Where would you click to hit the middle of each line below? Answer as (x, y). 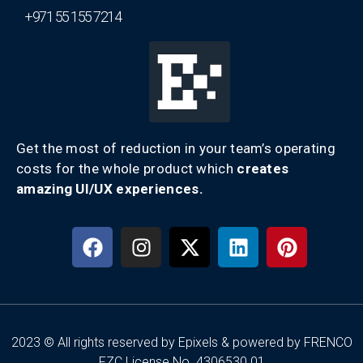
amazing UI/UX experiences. (110, 188)
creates (263, 168)
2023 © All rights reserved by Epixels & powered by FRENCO (181, 343)
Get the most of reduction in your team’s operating (176, 148)
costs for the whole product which (127, 168)
